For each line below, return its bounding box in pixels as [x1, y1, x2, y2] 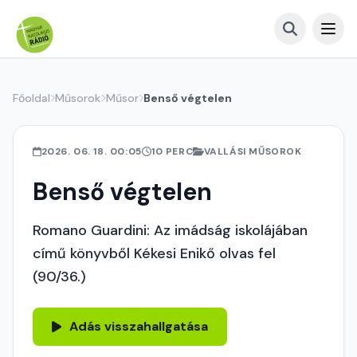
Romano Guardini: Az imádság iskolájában [33, 221, 308, 240]
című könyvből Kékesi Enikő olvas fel [33, 244, 276, 263]
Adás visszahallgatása [69, 318, 208, 335]
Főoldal [13, 91, 50, 105]
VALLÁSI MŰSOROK [203, 145, 302, 158]
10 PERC [151, 145, 194, 158]
